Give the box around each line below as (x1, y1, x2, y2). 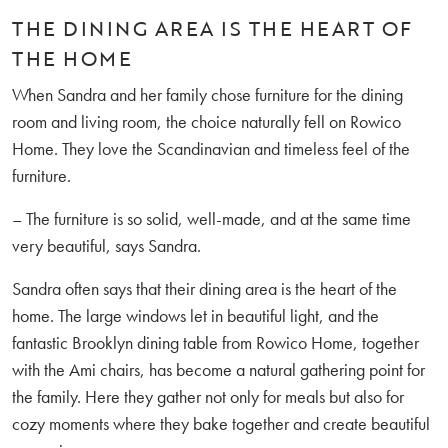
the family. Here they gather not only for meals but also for (12, 384, 404, 408)
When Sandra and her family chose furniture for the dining (12, 82, 403, 106)
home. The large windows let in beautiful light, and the (12, 303, 379, 327)
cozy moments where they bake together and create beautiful (12, 411, 430, 435)
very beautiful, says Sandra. (12, 233, 201, 257)
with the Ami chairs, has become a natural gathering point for (12, 357, 425, 381)
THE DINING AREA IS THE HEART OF (12, 12, 413, 43)
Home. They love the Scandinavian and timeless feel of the (12, 136, 410, 160)
